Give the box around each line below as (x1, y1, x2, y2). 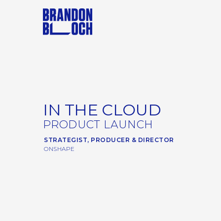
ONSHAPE (44, 145, 75, 152)
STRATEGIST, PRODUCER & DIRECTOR (44, 136, 174, 144)
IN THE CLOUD (43, 100, 161, 119)
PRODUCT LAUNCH (43, 118, 153, 131)
